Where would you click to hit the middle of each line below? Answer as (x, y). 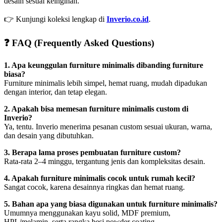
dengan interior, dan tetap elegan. (55, 92)
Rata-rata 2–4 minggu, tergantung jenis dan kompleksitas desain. (105, 162)
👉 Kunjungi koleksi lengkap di (55, 19)
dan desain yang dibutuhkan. (49, 136)
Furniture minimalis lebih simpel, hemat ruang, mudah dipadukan (106, 83)
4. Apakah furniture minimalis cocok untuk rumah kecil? (100, 178)
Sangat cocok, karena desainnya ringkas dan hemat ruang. (94, 187)
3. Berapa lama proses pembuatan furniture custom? (92, 153)
